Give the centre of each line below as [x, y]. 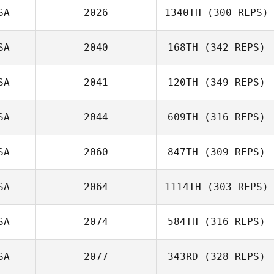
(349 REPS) [232, 82]
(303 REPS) [235, 187]
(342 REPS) [232, 47]
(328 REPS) [232, 257]
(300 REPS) [235, 13]
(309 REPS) [232, 152]
